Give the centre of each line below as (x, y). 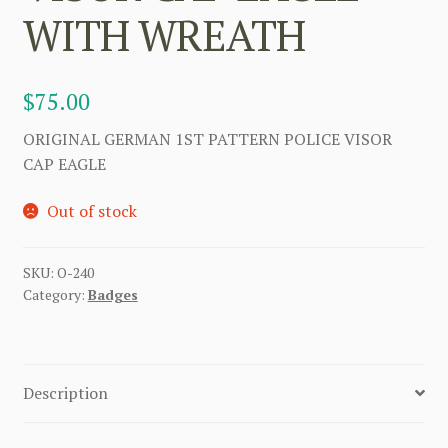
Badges (112, 294)
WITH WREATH (163, 34)
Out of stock (92, 211)
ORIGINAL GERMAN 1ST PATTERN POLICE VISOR (207, 138)
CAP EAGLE (64, 163)
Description (65, 392)
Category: (55, 294)
